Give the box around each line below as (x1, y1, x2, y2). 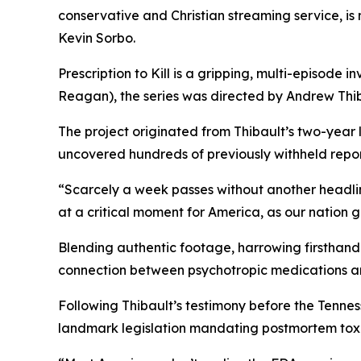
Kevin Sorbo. (58, 29, 135, 46)
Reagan (58, 87, 109, 104)
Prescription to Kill (58, 64, 170, 81)
